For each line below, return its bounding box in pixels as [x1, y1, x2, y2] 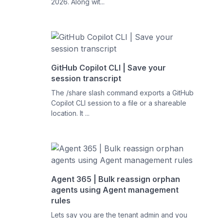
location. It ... [51, 109, 90, 117]
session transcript [51, 73, 122, 83]
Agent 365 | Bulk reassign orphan [51, 174, 181, 184]
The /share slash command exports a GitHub [51, 89, 194, 97]
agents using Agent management [51, 185, 179, 195]
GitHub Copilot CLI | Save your [51, 63, 166, 73]
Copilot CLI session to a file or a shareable [51, 99, 187, 107]
